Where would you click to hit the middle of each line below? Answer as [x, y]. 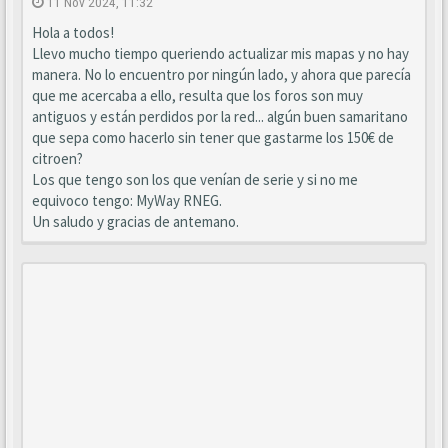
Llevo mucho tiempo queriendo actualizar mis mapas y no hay [220, 53]
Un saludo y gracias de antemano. [135, 221]
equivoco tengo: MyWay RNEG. [127, 200]
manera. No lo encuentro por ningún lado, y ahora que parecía [221, 74]
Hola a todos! [73, 32]
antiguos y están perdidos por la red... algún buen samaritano [220, 116]
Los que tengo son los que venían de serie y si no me [195, 179]
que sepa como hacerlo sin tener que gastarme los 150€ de [213, 137]
